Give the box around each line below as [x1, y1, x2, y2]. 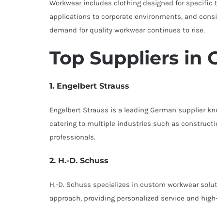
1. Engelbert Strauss [49, 81, 129, 91]
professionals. [49, 133, 95, 141]
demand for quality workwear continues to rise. [49, 26, 205, 34]
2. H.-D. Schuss [49, 156, 108, 165]
